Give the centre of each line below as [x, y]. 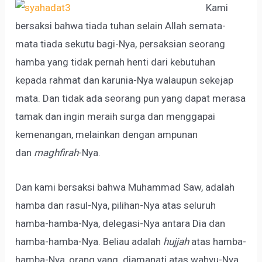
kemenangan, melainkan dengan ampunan [107, 135]
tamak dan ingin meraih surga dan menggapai [116, 117]
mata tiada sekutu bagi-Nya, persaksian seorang [120, 44]
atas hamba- [218, 241]
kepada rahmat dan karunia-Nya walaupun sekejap [125, 80]
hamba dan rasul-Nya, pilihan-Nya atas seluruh [116, 205]
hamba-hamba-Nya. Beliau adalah [89, 241]
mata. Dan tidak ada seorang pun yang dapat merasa [131, 99]
